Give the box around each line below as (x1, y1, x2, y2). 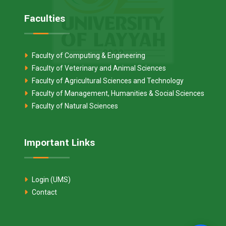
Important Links (24, 135, 95, 150)
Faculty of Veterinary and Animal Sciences (30, 64, 166, 72)
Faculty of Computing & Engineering (30, 51, 145, 60)
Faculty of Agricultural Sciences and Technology (30, 76, 184, 85)
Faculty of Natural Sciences (30, 101, 118, 110)
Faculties (24, 11, 65, 26)
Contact (30, 188, 57, 196)
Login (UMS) (30, 175, 71, 184)
